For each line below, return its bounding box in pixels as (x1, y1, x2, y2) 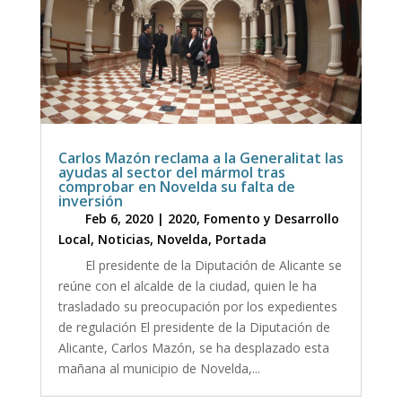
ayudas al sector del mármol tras (57, 162, 285, 182)
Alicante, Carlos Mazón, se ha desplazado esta (57, 338, 329, 356)
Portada (214, 230, 267, 248)
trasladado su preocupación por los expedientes (57, 297, 337, 315)
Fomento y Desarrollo (203, 209, 339, 227)
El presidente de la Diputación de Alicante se (84, 256, 342, 274)
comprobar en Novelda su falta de (57, 176, 295, 197)
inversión (57, 190, 123, 211)
